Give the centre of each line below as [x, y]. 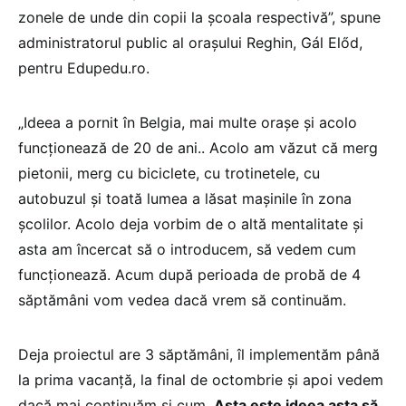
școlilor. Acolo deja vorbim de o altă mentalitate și [191, 223]
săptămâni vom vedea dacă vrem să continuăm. [184, 300]
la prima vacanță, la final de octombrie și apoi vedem [201, 379]
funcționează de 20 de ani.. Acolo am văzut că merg [198, 147]
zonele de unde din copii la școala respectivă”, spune [199, 17]
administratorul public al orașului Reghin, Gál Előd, [190, 42]
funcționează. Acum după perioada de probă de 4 [189, 274]
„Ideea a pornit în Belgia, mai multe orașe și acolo [188, 122]
